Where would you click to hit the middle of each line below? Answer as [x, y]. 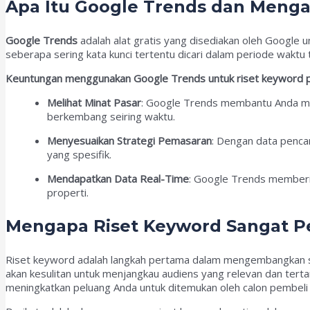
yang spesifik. [79, 154]
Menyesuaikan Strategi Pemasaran [129, 140]
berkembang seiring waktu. [111, 116]
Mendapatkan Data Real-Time [118, 178]
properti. [68, 192]
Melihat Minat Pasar [94, 102]
